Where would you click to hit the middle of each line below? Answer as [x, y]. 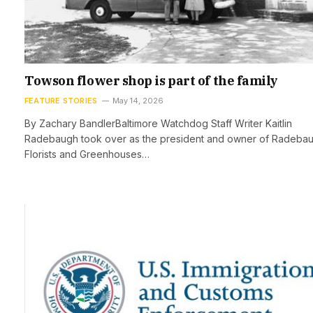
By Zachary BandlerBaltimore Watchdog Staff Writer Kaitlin [158, 123]
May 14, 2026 [138, 100]
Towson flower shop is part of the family [151, 80]
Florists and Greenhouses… [87, 154]
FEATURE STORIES [61, 100]
